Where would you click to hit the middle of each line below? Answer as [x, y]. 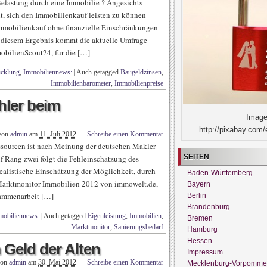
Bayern [199, 184]
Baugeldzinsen [141, 72]
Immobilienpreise [139, 83]
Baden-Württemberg [220, 173]
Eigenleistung [107, 216]
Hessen [200, 240]
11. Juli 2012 [58, 134]
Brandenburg [209, 207]
